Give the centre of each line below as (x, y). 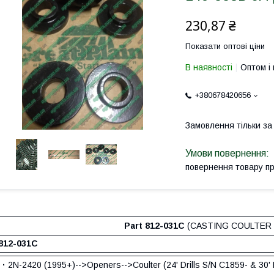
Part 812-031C (154, 226)
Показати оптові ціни (225, 46)
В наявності (209, 67)
